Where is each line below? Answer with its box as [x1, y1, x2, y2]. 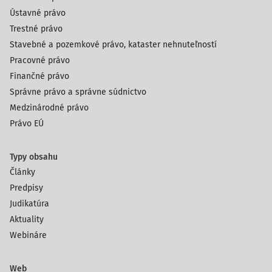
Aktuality [10, 214, 44, 225]
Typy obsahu [10, 152, 58, 162]
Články [10, 167, 35, 177]
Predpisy [10, 183, 43, 193]
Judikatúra [10, 199, 49, 209]
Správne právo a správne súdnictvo [10, 87, 146, 97]
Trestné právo [10, 24, 63, 34]
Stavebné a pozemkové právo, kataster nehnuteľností [10, 39, 217, 50]
